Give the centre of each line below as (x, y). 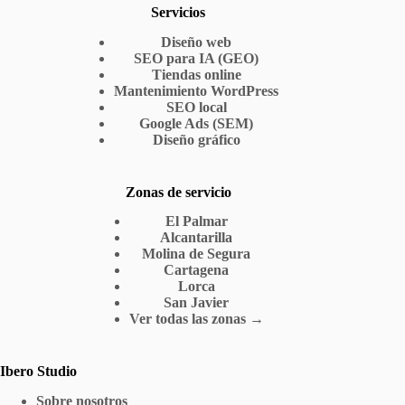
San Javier (197, 303)
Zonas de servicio (178, 192)
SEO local (196, 107)
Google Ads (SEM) (197, 123)
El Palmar (196, 221)
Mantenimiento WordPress (197, 90)
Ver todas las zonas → (196, 319)
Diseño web (197, 42)
